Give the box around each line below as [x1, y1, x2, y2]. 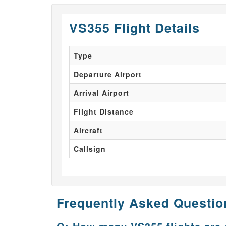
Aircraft [74, 125, 103, 135]
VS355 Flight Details [69, 19, 200, 37]
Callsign [74, 144, 106, 154]
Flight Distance [74, 106, 134, 117]
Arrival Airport [74, 88, 129, 98]
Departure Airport [74, 69, 142, 79]
